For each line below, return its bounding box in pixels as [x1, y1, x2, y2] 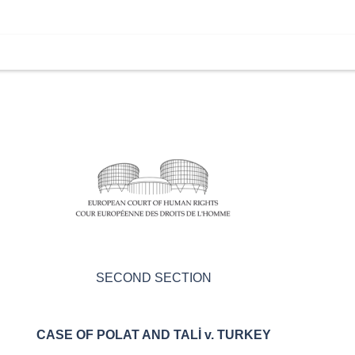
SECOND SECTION [96, 270, 212, 284]
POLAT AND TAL [97, 327, 198, 342]
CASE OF [36, 327, 94, 342]
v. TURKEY [204, 327, 271, 342]
